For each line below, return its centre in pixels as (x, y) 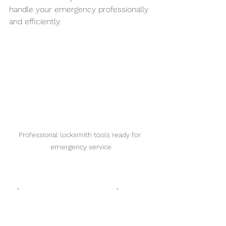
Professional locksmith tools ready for (81, 134)
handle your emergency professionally (80, 9)
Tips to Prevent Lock (67, 193)
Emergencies (46, 210)
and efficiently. (35, 21)
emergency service (81, 147)
